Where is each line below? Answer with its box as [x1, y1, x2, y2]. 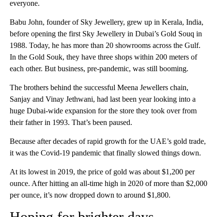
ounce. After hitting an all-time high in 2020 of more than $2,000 [10, 179, 207, 187]
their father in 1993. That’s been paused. [10, 118, 132, 126]
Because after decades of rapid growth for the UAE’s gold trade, [10, 137, 206, 145]
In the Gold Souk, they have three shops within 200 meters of [10, 52, 197, 61]
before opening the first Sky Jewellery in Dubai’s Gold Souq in [10, 29, 202, 38]
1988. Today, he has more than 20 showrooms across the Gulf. [10, 41, 201, 49]
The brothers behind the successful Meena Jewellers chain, [10, 83, 188, 92]
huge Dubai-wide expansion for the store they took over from [10, 106, 197, 115]
